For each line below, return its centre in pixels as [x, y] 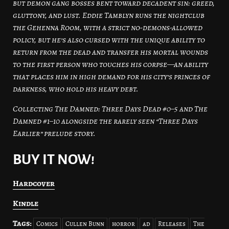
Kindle [26, 204]
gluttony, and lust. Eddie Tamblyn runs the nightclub [109, 16]
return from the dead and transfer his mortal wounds [110, 52]
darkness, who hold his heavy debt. [76, 89]
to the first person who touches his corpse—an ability [110, 65]
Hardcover [34, 184]
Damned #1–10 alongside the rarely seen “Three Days [105, 121]
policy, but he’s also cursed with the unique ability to [109, 40]
